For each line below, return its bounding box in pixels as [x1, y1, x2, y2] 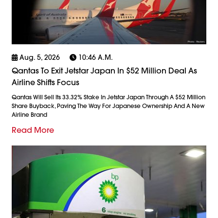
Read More [12, 125, 54, 135]
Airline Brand [12, 110, 47, 118]
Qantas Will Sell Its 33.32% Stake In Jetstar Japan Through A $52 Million [12, 93, 205, 101]
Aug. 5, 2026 [18, 53, 60, 62]
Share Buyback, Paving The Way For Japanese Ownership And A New [12, 102, 205, 109]
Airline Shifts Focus [12, 77, 79, 87]
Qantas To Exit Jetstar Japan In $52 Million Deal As [12, 65, 197, 75]
